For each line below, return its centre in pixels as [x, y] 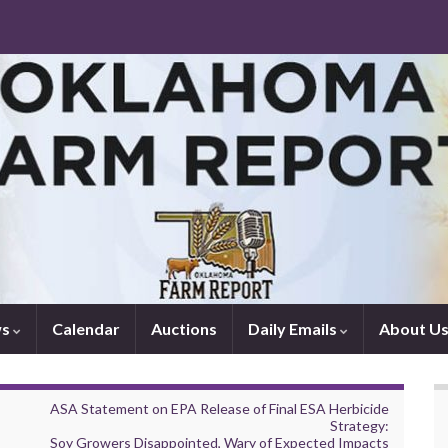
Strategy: [359, 425]
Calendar [86, 328]
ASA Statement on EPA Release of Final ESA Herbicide [219, 408]
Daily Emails [294, 328]
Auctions [184, 328]
